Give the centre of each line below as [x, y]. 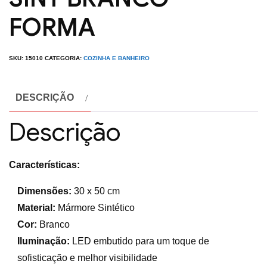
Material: [37, 207]
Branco [54, 224]
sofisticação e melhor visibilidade [88, 257]
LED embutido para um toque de [140, 241]
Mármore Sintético [95, 207]
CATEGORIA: [64, 58]
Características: [44, 164]
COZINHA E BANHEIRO [117, 58]
